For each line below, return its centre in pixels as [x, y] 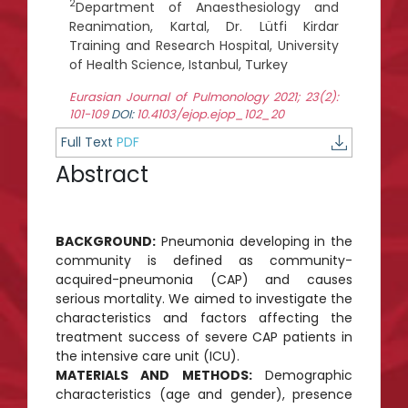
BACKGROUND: [106, 241]
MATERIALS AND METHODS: [154, 375]
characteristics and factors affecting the [204, 317]
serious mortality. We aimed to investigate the [204, 298]
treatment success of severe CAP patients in [204, 337]
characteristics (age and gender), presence [204, 394]
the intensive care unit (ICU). [148, 356]
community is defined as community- [204, 260]
